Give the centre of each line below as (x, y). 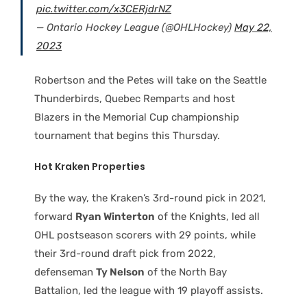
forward (55, 216)
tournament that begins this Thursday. (127, 135)
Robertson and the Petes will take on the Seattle (150, 80)
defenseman (65, 272)
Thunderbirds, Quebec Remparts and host (135, 98)
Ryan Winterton (115, 216)
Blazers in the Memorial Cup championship (137, 117)
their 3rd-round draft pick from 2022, (125, 253)
